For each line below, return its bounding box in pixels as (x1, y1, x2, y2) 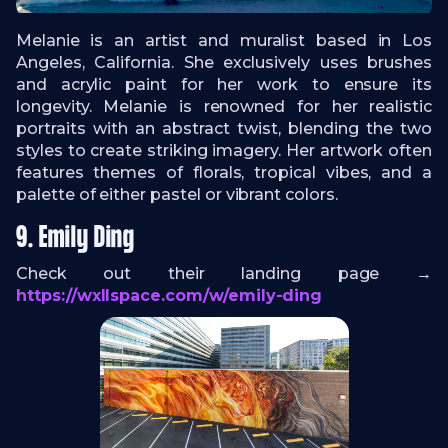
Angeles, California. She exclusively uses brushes (16, 52, 432, 72)
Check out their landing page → (16, 263, 432, 283)
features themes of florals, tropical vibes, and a (16, 162, 432, 182)
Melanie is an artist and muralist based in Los (16, 30, 432, 50)
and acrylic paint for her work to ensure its (16, 74, 432, 94)
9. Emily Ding (16, 222, 136, 255)
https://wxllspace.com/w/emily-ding (16, 285, 323, 305)
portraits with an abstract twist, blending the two (16, 118, 432, 138)
